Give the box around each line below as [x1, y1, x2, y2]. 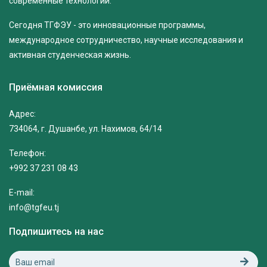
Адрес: [9, 109, 36, 119]
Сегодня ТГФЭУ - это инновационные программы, [9, 20, 206, 30]
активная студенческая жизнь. [9, 50, 131, 60]
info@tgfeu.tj [9, 203, 59, 213]
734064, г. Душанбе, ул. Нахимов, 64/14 [9, 124, 162, 134]
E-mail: [9, 188, 35, 198]
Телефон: [9, 148, 46, 159]
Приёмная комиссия [9, 82, 103, 94]
